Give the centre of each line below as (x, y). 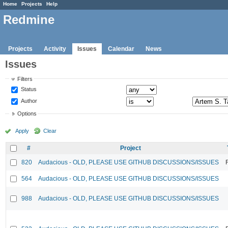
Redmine (29, 20)
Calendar (121, 49)
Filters (25, 79)
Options (27, 114)
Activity (55, 49)
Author (28, 101)
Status (28, 89)
